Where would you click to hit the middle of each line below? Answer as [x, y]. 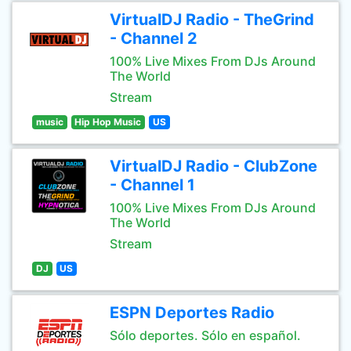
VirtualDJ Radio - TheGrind [212, 20]
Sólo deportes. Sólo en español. [205, 335]
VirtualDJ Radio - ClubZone [213, 166]
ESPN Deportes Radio [192, 313]
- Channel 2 [154, 38]
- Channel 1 [152, 185]
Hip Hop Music [108, 122]
